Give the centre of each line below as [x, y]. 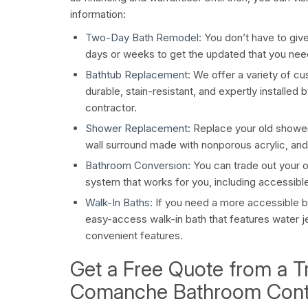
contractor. [111, 108]
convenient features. [134, 236]
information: [98, 14]
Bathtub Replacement [136, 75]
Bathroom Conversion [136, 166]
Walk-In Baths [118, 203]
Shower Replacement [136, 129]
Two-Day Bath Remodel [142, 38]
